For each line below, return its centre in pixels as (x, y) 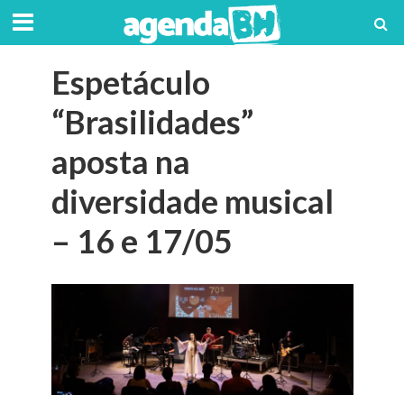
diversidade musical (192, 202)
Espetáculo (130, 83)
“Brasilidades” (152, 122)
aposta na (120, 162)
